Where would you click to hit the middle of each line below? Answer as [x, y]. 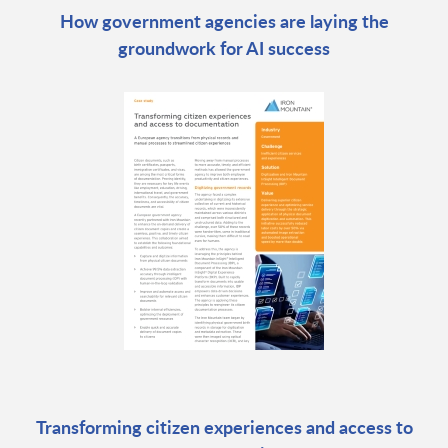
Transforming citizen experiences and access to [224, 427]
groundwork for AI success [224, 48]
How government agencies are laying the [224, 21]
